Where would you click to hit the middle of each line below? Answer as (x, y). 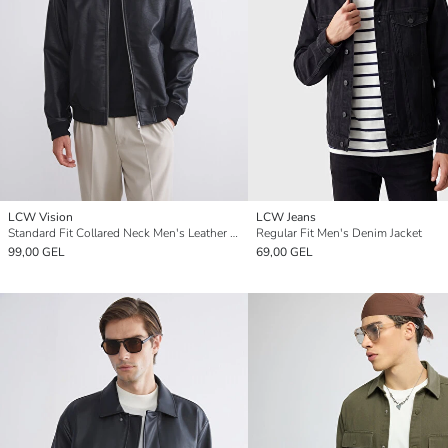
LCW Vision (40, 216)
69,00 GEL (284, 251)
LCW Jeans (286, 216)
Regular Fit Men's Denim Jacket (339, 232)
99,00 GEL (36, 251)
